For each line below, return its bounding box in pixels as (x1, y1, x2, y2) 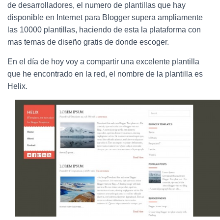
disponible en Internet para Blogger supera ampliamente (7, 13, 203, 22)
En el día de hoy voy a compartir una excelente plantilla (7, 57, 199, 66)
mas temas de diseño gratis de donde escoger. (7, 38, 169, 46)
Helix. (7, 82, 27, 90)
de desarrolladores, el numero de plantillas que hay (7, 1, 186, 9)
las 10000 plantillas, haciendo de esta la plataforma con (7, 26, 201, 34)
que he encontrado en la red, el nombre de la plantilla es (7, 70, 203, 78)
